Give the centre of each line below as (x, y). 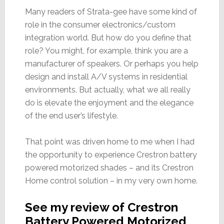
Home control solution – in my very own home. (111, 180)
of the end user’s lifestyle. (71, 115)
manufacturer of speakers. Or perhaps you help (111, 63)
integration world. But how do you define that (108, 37)
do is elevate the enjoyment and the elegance (109, 102)
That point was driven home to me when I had (109, 141)
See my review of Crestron (101, 207)
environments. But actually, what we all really (107, 89)
